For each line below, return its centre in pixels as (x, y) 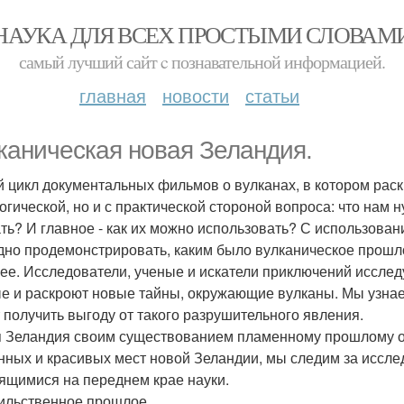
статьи (272, 95)
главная (113, 95)
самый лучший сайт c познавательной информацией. (202, 62)
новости (196, 95)
